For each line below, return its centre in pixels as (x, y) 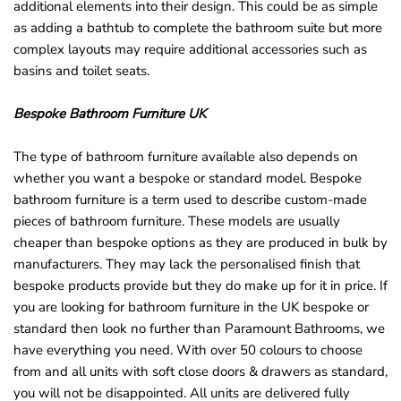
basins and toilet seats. (81, 71)
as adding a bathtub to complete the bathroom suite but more (198, 28)
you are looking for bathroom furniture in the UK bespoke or (191, 307)
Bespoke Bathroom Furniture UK (110, 114)
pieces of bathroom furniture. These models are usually (177, 222)
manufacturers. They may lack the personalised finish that (187, 264)
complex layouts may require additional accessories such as (190, 50)
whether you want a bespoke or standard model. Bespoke (188, 179)
